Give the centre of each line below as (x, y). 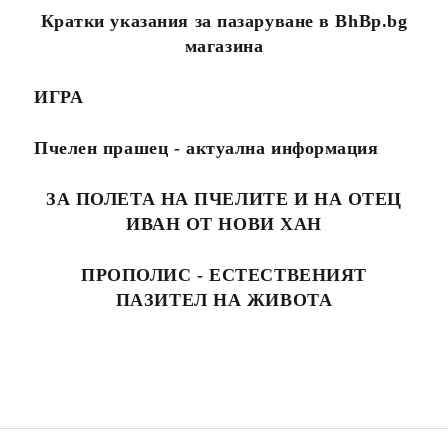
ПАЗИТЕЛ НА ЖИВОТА (224, 300)
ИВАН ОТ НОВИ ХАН (224, 224)
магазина (224, 46)
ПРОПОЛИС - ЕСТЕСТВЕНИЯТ (224, 275)
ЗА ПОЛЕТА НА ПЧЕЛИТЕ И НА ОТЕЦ (224, 199)
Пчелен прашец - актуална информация (206, 148)
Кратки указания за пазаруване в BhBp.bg (224, 21)
